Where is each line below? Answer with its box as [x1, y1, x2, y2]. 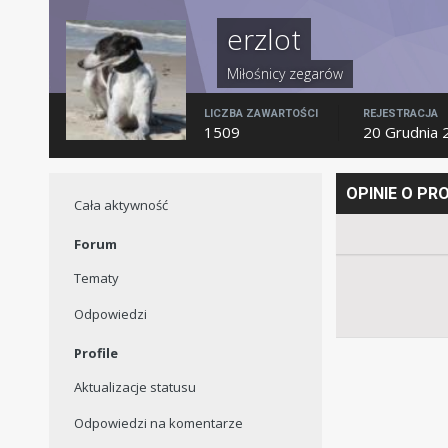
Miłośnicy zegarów [226, 64, 343, 84]
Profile [73, 344, 118, 363]
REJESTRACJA [362, 107, 438, 121]
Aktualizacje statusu [73, 378, 196, 397]
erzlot [226, 20, 301, 59]
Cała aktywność [73, 196, 168, 215]
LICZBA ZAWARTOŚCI [203, 107, 318, 121]
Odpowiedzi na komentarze [73, 414, 243, 433]
